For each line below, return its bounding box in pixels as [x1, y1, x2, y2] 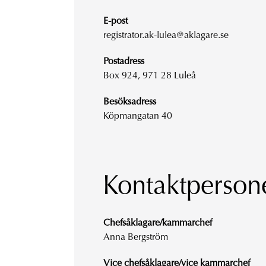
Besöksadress [103, 97, 156, 107]
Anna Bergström [103, 232, 168, 242]
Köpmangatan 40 [103, 111, 172, 121]
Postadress [103, 56, 144, 66]
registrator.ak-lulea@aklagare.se [103, 30, 229, 40]
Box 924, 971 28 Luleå [103, 71, 196, 81]
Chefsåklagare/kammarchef [103, 218, 212, 228]
